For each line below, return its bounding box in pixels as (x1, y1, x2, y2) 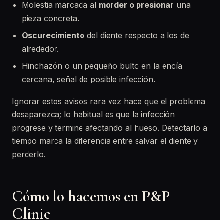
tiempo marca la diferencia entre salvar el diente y (12, 136, 198, 146)
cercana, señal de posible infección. (22, 74, 155, 84)
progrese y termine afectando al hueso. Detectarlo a (12, 123, 207, 133)
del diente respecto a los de (84, 30, 189, 40)
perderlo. (12, 149, 46, 159)
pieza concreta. (22, 13, 79, 23)
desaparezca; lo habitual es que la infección (12, 110, 175, 119)
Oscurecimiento (22, 30, 84, 40)
